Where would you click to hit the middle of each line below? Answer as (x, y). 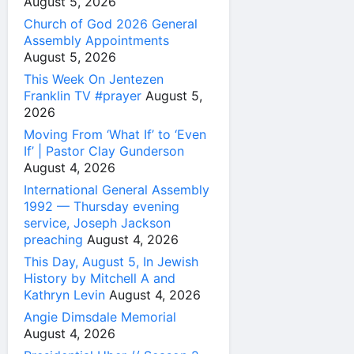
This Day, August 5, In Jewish (111, 262)
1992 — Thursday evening (102, 207)
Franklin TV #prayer (83, 96)
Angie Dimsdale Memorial (100, 317)
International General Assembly (117, 190)
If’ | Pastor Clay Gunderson (104, 151)
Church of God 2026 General (111, 24)
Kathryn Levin (64, 295)
